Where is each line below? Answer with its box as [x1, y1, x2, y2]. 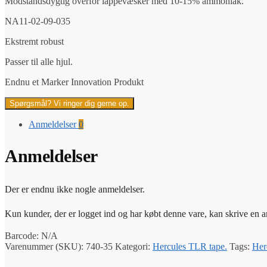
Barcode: [5, 230, 41, 241]
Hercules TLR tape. [153, 241, 227, 252]
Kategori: [115, 241, 153, 252]
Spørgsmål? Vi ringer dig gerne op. [10, 98, 129, 108]
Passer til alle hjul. [5, 56, 73, 67]
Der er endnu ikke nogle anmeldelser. [5, 184, 145, 194]
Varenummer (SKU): [5, 241, 86, 252]
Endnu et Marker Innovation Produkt [5, 76, 144, 87]
